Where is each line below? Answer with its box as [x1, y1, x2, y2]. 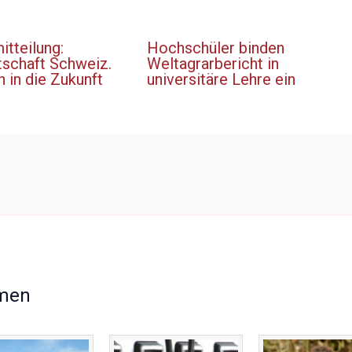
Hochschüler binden [146, 38, 284, 58]
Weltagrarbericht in [146, 54, 279, 74]
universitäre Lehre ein [146, 70, 295, 90]
